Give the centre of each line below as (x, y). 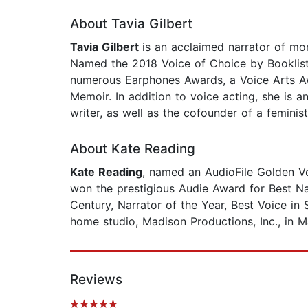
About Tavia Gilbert (131, 24)
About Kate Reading (133, 149)
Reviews (96, 280)
